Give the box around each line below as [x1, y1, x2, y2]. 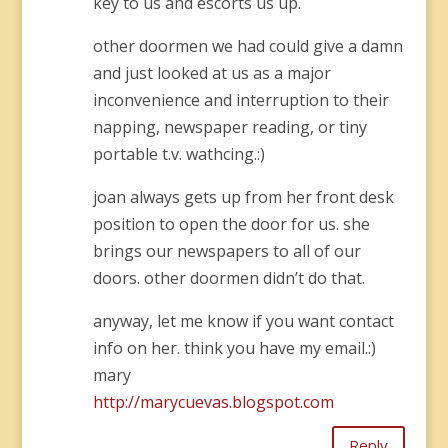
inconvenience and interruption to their [92, 89, 389, 111]
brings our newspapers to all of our [92, 240, 361, 262]
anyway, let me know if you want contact [92, 310, 394, 332]
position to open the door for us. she [92, 213, 370, 235]
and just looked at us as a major [92, 62, 331, 84]
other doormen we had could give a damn [92, 35, 403, 57]
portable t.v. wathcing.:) [92, 143, 265, 165]
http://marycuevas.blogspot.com [92, 391, 334, 413]
